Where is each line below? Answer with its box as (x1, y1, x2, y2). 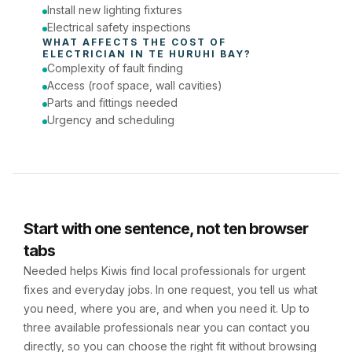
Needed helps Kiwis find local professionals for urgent (24, 264, 306, 277)
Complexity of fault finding (47, 61, 183, 75)
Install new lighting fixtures (47, 3, 182, 16)
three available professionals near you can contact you (24, 321, 310, 334)
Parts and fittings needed (47, 96, 178, 109)
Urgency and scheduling (47, 113, 174, 126)
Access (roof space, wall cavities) (47, 79, 222, 92)
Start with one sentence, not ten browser (24, 219, 308, 238)
